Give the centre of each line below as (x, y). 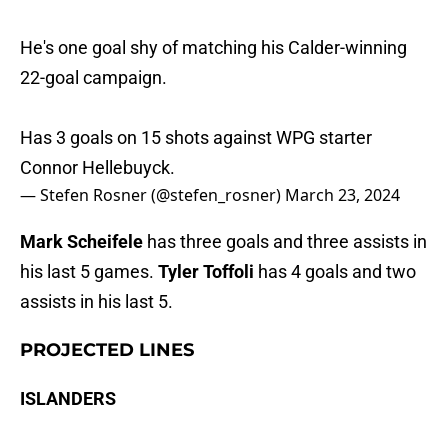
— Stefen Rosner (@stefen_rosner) (152, 195)
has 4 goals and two (337, 272)
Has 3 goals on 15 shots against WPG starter (196, 138)
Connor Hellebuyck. (97, 168)
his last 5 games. (89, 272)
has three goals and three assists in (285, 242)
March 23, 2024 (342, 195)
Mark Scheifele (81, 242)
